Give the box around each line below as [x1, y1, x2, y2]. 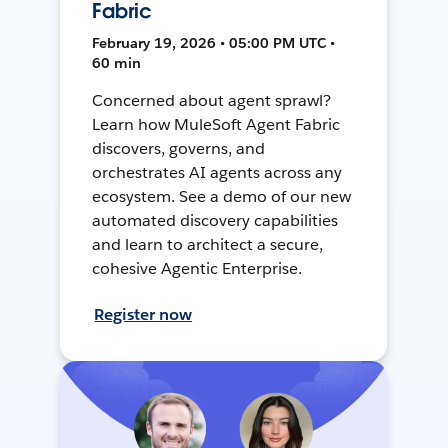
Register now [94, 303, 193, 325]
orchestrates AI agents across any [92, 161, 342, 183]
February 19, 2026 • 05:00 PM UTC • [92, 33, 336, 52]
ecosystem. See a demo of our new [92, 185, 351, 207]
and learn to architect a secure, [92, 233, 323, 255]
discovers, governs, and [92, 137, 266, 159]
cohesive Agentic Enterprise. [92, 257, 302, 279]
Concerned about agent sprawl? [92, 89, 331, 111]
